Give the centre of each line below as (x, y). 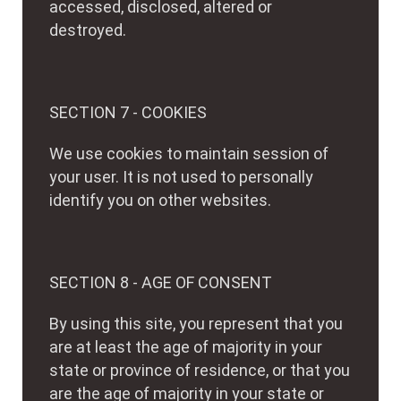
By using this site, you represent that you (196, 324)
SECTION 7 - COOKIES (128, 112)
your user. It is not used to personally (181, 177)
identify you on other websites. (160, 200)
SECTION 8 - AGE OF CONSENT (161, 282)
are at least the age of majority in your (186, 347)
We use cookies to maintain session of (189, 154)
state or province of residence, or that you (200, 370)
